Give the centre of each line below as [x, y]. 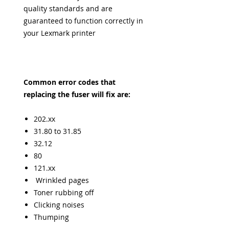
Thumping [51, 217]
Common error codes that [70, 82]
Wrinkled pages [61, 180]
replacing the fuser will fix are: [77, 94]
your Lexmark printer [60, 33]
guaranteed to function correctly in [83, 21]
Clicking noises [59, 205]
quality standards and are [68, 8]
